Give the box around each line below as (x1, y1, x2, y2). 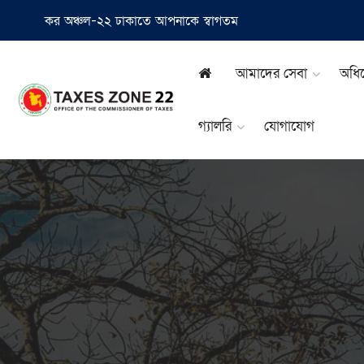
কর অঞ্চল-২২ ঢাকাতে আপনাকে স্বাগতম (45, 12, 238, 28)
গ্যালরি (198, 118, 232, 134)
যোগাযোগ (264, 118, 315, 134)
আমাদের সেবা (236, 65, 308, 81)
